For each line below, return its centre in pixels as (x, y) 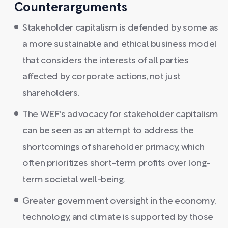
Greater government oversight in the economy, (119, 201)
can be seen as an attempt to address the (108, 131)
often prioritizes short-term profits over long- (117, 163)
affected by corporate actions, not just (102, 77)
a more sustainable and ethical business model (120, 44)
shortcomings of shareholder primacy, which (113, 147)
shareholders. (51, 93)
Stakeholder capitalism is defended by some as (120, 28)
